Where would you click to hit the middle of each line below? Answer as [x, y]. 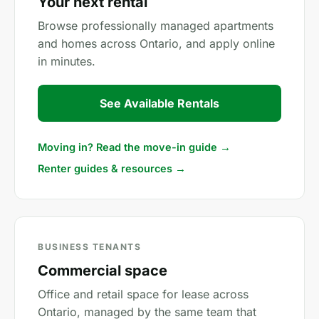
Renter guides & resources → [112, 168]
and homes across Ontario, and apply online [156, 43]
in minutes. [67, 61]
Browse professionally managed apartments [156, 26]
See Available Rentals [159, 103]
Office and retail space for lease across [143, 294]
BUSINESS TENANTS [89, 247]
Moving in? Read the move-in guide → [134, 147]
